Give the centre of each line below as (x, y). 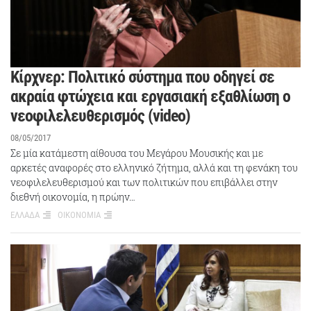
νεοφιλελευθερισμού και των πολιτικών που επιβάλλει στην (144, 182)
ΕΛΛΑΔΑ (25, 215)
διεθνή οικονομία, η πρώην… (73, 196)
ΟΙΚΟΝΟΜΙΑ (79, 215)
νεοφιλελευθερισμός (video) (100, 116)
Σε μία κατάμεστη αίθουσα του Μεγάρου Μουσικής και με (137, 153)
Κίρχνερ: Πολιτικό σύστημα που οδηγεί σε (142, 77)
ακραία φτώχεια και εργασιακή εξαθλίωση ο (150, 96)
